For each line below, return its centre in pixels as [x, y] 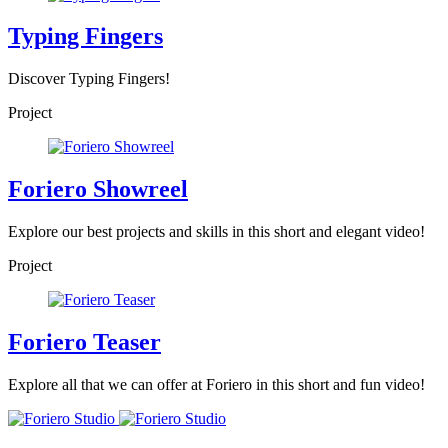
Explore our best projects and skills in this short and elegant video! [216, 232]
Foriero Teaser [84, 342]
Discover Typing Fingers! [89, 79]
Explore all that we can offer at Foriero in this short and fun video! [216, 384]
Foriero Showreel [98, 189]
